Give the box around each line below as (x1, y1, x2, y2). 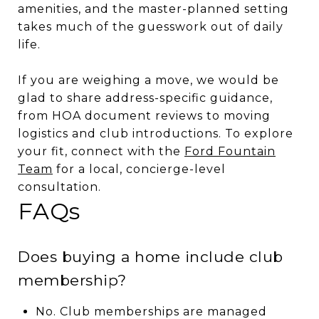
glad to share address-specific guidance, (18, 90, 273, 105)
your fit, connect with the (18, 144, 184, 158)
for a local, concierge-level (53, 162, 226, 176)
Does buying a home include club (18, 247, 283, 266)
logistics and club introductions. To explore (18, 126, 293, 140)
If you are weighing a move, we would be (18, 73, 279, 87)
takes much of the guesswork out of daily (18, 19, 283, 33)
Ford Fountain (184, 144, 276, 158)
